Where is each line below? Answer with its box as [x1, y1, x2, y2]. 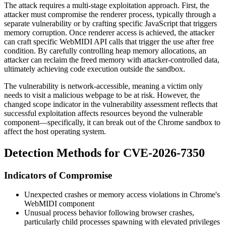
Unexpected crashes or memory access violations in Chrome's [24, 190, 220, 199]
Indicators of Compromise [4, 169, 112, 181]
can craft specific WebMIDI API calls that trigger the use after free [4, 37, 214, 46]
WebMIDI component [24, 199, 94, 208]
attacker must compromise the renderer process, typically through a [4, 10, 216, 19]
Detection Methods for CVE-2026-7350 [4, 146, 205, 159]
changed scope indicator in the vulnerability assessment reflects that [4, 99, 217, 108]
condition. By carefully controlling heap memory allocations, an [4, 46, 206, 55]
